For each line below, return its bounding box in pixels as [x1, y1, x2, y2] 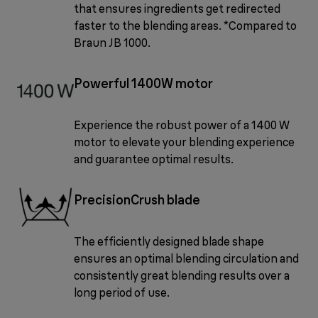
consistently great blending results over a [74, 268, 290, 283]
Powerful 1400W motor [74, 75, 213, 92]
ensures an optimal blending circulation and [74, 251, 299, 265]
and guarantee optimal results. [74, 151, 234, 166]
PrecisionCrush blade [74, 191, 200, 208]
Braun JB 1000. [74, 35, 150, 50]
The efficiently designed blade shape [74, 234, 264, 248]
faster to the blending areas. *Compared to [74, 18, 297, 33]
